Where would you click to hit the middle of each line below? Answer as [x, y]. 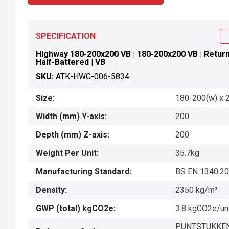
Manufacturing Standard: [84, 171]
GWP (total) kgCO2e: [76, 208]
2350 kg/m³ [197, 190]
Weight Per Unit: [67, 153]
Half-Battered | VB [71, 62]
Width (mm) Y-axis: [71, 116]
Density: [51, 190]
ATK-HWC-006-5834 [93, 76]
